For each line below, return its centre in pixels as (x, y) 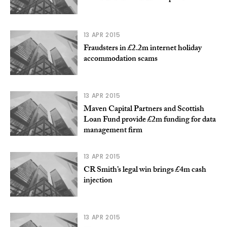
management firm (113, 131)
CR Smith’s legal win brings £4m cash (145, 170)
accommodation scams (120, 59)
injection (98, 181)
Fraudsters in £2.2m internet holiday (142, 49)
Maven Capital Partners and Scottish (144, 109)
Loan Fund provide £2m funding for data (149, 120)
